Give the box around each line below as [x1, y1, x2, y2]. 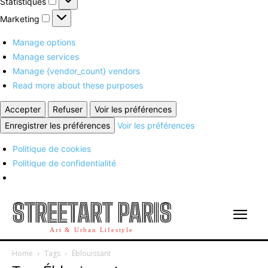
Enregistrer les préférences [5, 120, 110, 130]
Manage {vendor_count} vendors [13, 65, 140, 76]
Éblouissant [72, 248, 111, 258]
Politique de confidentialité [13, 157, 116, 168]
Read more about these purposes [13, 80, 143, 90]
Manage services [13, 51, 79, 62]
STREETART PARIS [12, 197, 171, 228]
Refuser [53, 103, 83, 114]
